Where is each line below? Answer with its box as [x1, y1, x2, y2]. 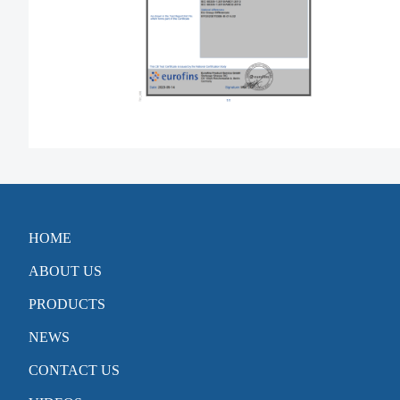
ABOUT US [29, 263, 102, 279]
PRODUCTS [29, 296, 105, 312]
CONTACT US [29, 362, 120, 379]
